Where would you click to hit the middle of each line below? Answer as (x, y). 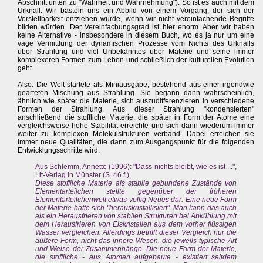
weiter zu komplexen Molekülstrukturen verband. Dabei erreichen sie (136, 134)
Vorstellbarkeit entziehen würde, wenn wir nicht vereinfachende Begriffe (136, 19)
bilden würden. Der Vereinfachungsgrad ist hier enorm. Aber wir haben (136, 27)
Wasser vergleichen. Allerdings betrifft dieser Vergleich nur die (136, 233)
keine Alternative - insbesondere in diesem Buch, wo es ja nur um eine (136, 36)
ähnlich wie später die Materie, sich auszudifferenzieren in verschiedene (136, 101)
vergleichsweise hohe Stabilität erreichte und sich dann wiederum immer (136, 126)
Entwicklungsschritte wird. (59, 151)
